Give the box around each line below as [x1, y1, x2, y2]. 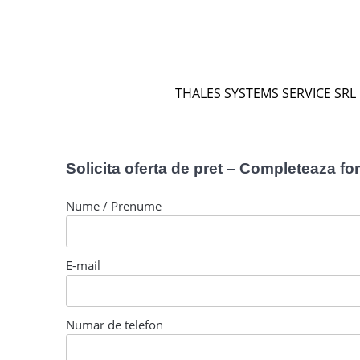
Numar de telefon [66, 316, 164, 333]
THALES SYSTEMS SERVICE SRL [174, 84, 356, 102]
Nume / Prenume [66, 197, 162, 214]
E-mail [66, 256, 101, 273]
